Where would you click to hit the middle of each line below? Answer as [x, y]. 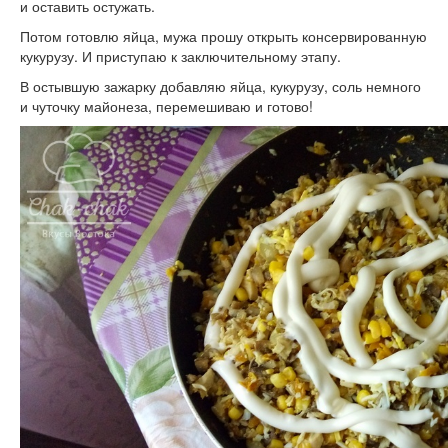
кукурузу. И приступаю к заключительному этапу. [180, 56]
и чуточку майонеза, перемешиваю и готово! [166, 106]
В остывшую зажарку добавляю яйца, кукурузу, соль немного [220, 86]
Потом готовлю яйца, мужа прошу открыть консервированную [223, 36]
